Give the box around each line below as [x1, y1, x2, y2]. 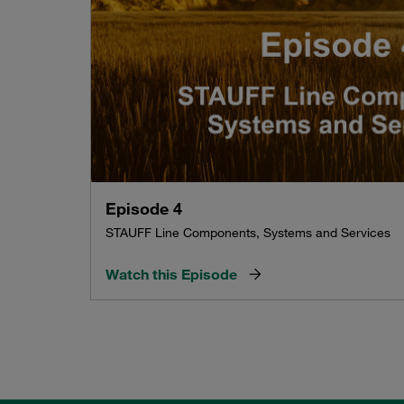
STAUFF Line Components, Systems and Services [106, 224, 390, 241]
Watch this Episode [106, 264, 237, 283]
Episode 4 [106, 197, 182, 218]
